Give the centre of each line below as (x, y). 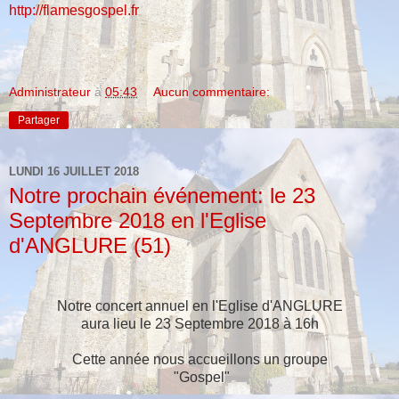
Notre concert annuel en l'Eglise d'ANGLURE (199, 306)
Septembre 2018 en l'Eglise (138, 221)
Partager (39, 121)
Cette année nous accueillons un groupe (199, 360)
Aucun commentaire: (212, 92)
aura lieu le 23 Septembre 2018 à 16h (199, 324)
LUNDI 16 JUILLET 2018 (74, 171)
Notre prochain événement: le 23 (162, 196)
